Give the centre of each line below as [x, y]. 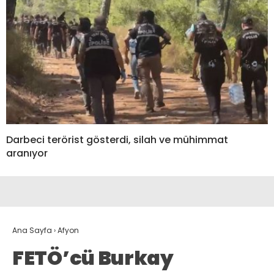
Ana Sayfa [32, 231]
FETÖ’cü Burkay [93, 258]
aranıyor [27, 154]
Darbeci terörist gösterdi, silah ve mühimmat [117, 140]
